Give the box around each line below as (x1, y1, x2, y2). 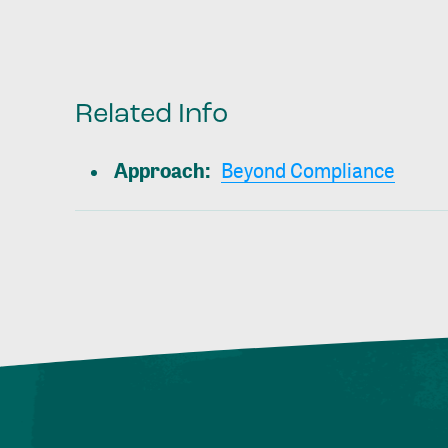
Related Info (74, 101, 228, 130)
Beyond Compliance (220, 157, 395, 185)
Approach (113, 157, 205, 185)
